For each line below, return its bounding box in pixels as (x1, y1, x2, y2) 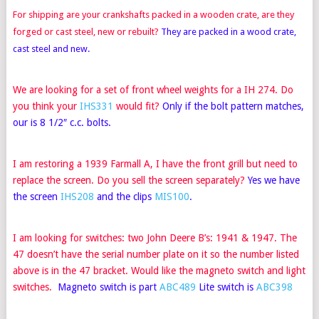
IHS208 (60, 190, 94, 202)
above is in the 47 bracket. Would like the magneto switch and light (12, 264, 305, 276)
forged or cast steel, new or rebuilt (12, 26, 155, 37)
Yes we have (247, 174, 300, 186)
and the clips (93, 190, 155, 202)
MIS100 (154, 190, 189, 202)
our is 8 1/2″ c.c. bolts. (12, 116, 111, 128)
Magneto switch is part (57, 281, 159, 293)
